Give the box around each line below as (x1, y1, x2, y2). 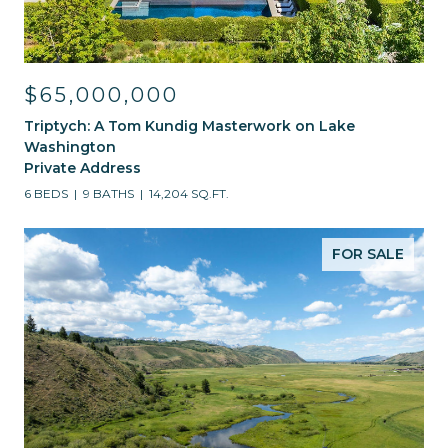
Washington (24, 138, 116, 156)
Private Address (24, 159, 141, 177)
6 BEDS (24, 186, 68, 201)
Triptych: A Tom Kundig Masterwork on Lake (24, 117, 355, 135)
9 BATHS (83, 186, 134, 201)
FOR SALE (332, 245, 404, 263)
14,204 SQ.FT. (149, 186, 229, 201)
